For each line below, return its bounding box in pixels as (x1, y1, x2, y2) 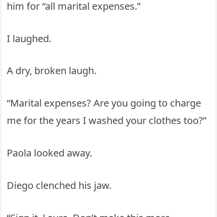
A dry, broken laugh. (7, 64, 97, 77)
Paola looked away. (7, 146, 93, 159)
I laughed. (7, 31, 52, 45)
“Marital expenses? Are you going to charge (7, 96, 201, 110)
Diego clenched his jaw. (7, 178, 112, 192)
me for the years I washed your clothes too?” (7, 114, 207, 127)
